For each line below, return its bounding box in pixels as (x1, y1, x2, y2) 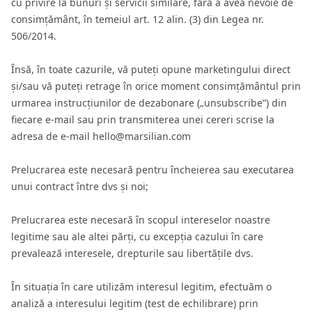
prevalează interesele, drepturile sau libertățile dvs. (11, 247, 253, 260)
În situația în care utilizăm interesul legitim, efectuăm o (11, 280, 272, 293)
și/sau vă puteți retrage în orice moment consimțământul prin (11, 79, 301, 93)
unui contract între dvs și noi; (11, 180, 148, 193)
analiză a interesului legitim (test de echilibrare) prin (11, 297, 258, 310)
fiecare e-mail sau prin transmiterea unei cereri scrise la (11, 113, 274, 126)
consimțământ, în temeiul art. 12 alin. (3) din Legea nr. (11, 13, 264, 26)
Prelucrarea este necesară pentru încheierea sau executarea (11, 163, 294, 176)
